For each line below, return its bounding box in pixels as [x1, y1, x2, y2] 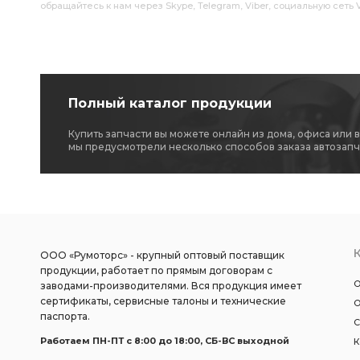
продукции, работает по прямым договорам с [40, 264, 272, 276]
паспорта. [40, 310, 90, 322]
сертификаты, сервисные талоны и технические [40, 295, 286, 307]
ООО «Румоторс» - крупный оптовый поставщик [40, 249, 284, 261]
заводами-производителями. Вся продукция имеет [40, 280, 301, 292]
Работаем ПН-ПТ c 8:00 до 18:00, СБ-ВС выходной [40, 335, 289, 346]
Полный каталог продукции [68, 96, 272, 111]
